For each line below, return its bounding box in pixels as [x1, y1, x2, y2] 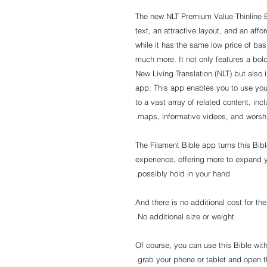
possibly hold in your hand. [138, 169, 230, 179]
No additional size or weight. [138, 212, 234, 222]
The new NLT [135, 11, 181, 21]
